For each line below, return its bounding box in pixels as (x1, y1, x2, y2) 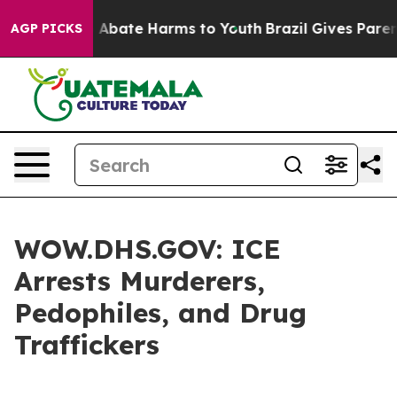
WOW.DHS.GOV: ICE (14, 232, 281, 266)
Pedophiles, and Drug (14, 296, 307, 330)
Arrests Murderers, (14, 264, 265, 298)
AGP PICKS (11, 20, 82, 36)
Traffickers (14, 328, 160, 362)
